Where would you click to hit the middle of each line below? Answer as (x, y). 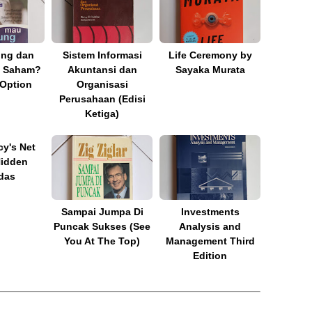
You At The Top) (102, 241)
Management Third (210, 241)
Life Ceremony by (210, 55)
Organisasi (102, 84)
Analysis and (210, 226)
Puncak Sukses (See (102, 226)
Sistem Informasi (102, 55)
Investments (210, 211)
